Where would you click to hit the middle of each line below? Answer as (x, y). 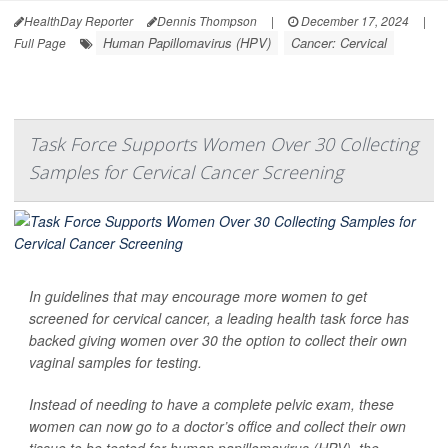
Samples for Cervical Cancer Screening (186, 171)
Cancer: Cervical (339, 42)
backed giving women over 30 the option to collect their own (218, 339)
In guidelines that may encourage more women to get (198, 295)
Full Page (40, 42)
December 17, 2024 (353, 20)
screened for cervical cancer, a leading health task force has (219, 317)
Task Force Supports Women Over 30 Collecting (223, 143)
